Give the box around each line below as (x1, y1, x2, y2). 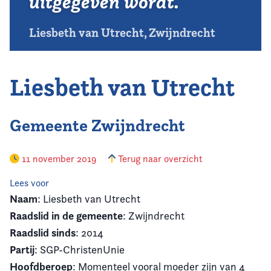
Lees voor (10, 177, 49, 189)
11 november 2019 (19, 153, 99, 165)
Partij (10, 243, 34, 256)
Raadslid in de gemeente (10, 209, 123, 223)
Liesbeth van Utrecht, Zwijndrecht (29, 25, 215, 41)
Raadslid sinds (10, 226, 76, 240)
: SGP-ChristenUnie (34, 243, 125, 256)
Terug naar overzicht (116, 153, 203, 165)
